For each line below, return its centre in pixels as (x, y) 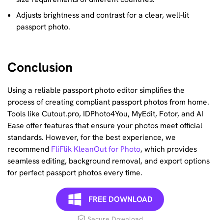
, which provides (169, 149)
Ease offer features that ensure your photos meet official (105, 126)
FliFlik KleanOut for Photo (96, 149)
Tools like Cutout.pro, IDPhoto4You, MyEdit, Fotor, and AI (105, 114)
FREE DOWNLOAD (120, 199)
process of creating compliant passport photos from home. (108, 102)
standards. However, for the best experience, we (92, 137)
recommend (29, 149)
